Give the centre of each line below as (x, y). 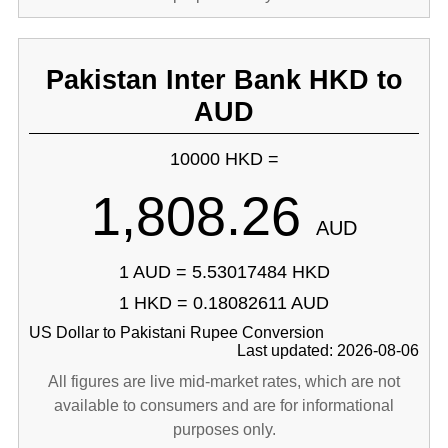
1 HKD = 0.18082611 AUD (224, 303)
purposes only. (224, 429)
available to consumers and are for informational (224, 405)
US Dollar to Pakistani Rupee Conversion (176, 332)
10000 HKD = (224, 159)
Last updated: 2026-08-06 (328, 350)
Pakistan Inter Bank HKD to (224, 79)
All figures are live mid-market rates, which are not (224, 381)
